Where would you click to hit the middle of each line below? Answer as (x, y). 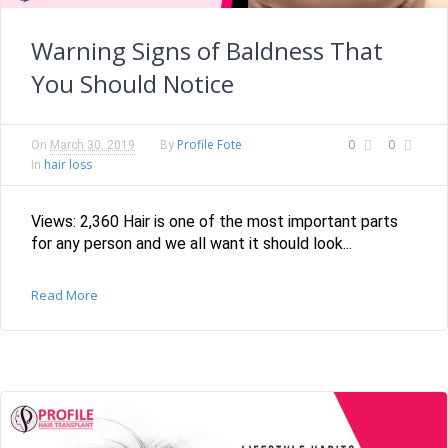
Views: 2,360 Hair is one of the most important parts (214, 222)
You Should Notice (132, 84)
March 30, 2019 (92, 145)
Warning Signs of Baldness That (207, 51)
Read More (64, 295)
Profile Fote (209, 145)
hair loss (68, 165)
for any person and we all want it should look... (191, 244)
